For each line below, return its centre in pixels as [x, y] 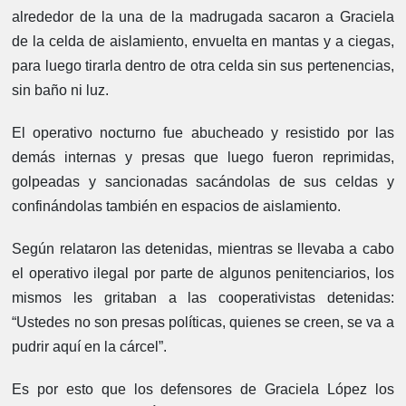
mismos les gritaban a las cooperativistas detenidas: [203, 297]
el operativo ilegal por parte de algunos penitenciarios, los [203, 273]
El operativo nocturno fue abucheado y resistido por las [203, 132]
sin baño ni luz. [61, 90]
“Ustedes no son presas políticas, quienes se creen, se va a [203, 322]
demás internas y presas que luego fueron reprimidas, [203, 157]
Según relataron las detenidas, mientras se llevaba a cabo [203, 248]
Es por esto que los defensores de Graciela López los [203, 389]
